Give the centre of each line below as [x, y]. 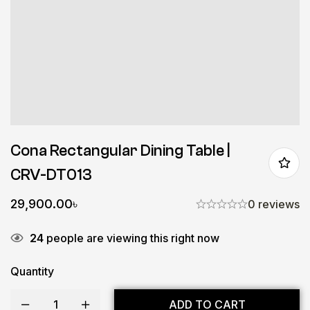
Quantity [32, 271]
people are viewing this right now [131, 238]
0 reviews [274, 204]
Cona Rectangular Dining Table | [120, 151]
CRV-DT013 [51, 175]
